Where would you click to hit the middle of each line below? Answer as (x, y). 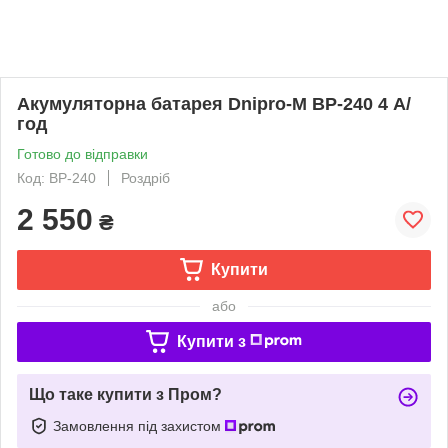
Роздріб (145, 177)
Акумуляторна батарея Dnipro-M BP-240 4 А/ (214, 103)
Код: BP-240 (56, 177)
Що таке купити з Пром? (125, 394)
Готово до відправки (82, 153)
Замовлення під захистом (139, 425)
